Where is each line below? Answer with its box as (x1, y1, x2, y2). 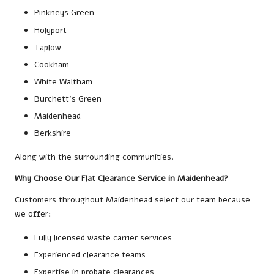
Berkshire (34, 127, 71, 139)
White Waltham (34, 75, 92, 87)
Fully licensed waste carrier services (34, 232, 172, 244)
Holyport (34, 24, 67, 36)
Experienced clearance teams (34, 249, 146, 261)
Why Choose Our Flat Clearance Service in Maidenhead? (15, 172, 228, 185)
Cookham (34, 58, 69, 70)
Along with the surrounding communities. (15, 151, 174, 163)
